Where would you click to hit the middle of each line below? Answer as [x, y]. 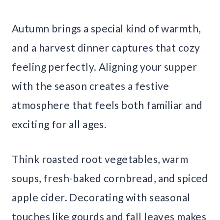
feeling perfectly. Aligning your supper [105, 67]
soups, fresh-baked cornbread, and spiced [110, 178]
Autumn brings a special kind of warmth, [106, 28]
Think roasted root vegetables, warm [100, 159]
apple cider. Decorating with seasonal [101, 197]
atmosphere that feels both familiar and [107, 105]
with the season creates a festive [91, 86]
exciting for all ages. [59, 124]
